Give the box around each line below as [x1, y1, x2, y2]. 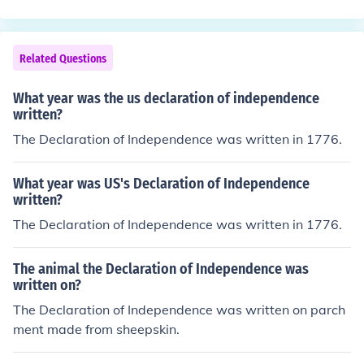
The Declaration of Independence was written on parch [13, 301, 345, 318]
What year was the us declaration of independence [13, 89, 319, 107]
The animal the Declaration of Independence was [13, 260, 309, 278]
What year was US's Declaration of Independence [13, 175, 310, 193]
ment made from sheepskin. [13, 321, 180, 337]
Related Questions [19, 52, 106, 66]
